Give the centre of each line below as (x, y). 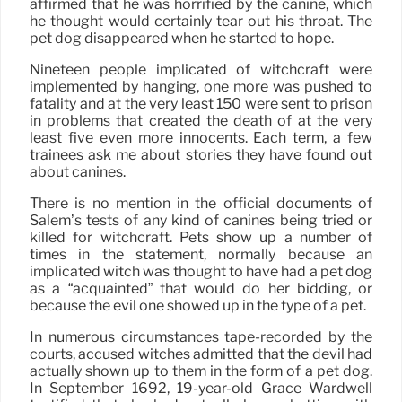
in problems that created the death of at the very (201, 121)
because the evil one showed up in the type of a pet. (198, 306)
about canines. (78, 172)
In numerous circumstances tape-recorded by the (201, 337)
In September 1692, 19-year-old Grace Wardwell (201, 389)
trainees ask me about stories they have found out (201, 155)
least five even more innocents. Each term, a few (201, 138)
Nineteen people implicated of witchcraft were (201, 70)
